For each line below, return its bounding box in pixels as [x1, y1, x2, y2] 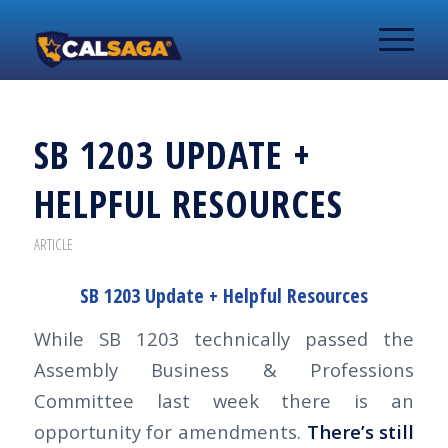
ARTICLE [33, 234, 73, 254]
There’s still [306, 418, 415, 444]
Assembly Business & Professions [33, 356, 415, 382]
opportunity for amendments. [33, 418, 307, 444]
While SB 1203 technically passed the [33, 325, 415, 351]
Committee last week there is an [33, 387, 415, 413]
